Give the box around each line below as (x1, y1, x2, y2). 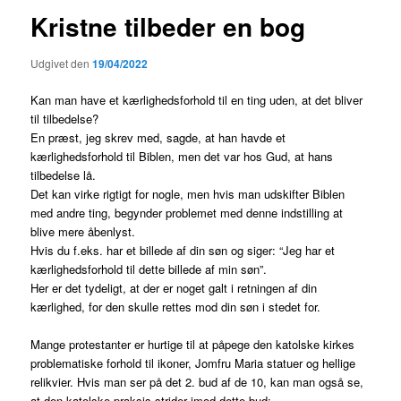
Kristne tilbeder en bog (30, 7, 306, 45)
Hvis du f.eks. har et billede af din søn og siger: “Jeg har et (30, 242, 336, 260)
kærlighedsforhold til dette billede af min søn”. (30, 260, 268, 278)
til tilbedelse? (30, 110, 99, 128)
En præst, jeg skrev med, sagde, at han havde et (30, 129, 286, 147)
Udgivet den (30, 55, 93, 72)
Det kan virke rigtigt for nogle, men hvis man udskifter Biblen (30, 185, 346, 203)
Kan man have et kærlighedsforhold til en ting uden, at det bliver (30, 91, 363, 109)
